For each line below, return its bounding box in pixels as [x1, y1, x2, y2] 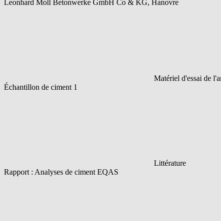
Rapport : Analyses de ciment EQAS [4, 167, 118, 176]
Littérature [154, 158, 186, 167]
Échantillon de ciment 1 [4, 82, 77, 91]
